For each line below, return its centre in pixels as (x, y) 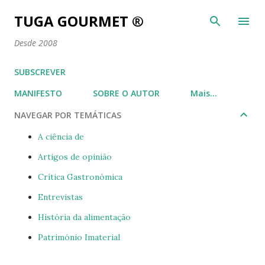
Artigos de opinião (75, 157)
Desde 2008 (36, 43)
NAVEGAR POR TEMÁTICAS (68, 115)
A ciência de (61, 137)
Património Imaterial (79, 237)
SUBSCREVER (40, 72)
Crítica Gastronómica (80, 177)
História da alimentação (84, 217)
